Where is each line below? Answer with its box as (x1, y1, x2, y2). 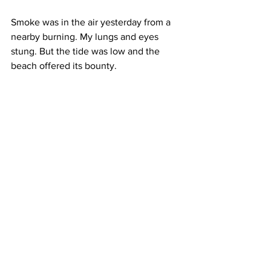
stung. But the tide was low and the (11, 46, 162, 57)
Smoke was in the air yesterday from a (11, 17, 173, 28)
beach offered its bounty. (11, 60, 119, 71)
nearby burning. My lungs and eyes (11, 31, 161, 42)
